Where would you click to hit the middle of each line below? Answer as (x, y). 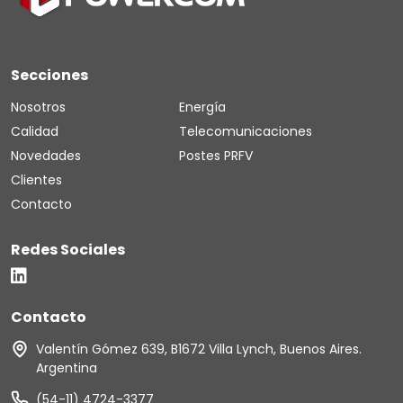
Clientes (36, 180)
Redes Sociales (68, 250)
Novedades (46, 156)
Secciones (49, 75)
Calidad (35, 131)
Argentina (67, 368)
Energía (202, 107)
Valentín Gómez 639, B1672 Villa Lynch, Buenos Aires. (199, 349)
